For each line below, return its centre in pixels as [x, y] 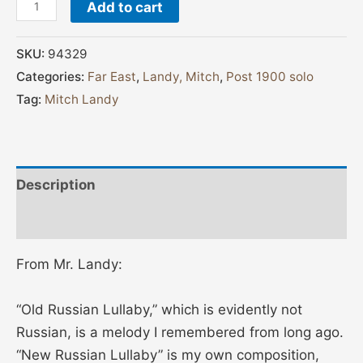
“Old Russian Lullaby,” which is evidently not [159, 309]
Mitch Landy [82, 100]
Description [56, 184]
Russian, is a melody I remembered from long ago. [180, 332]
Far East [112, 77]
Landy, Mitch [181, 77]
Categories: [52, 77]
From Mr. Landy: [69, 265]
